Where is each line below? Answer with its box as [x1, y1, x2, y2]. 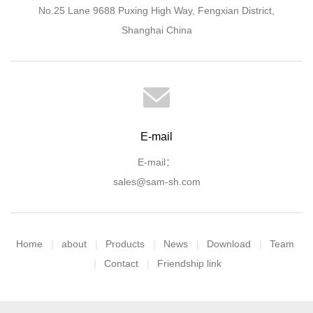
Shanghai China [121, 24, 192, 36]
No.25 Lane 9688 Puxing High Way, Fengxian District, [38, 5, 275, 16]
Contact [104, 258, 138, 269]
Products [105, 238, 145, 249]
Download [206, 238, 251, 249]
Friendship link [157, 258, 221, 269]
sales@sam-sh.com [112, 176, 201, 187]
